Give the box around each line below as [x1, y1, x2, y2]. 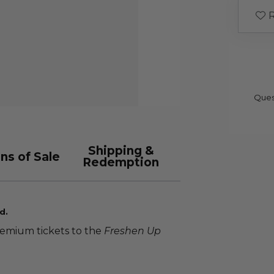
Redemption [83, 155, 160, 169]
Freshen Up [104, 225, 161, 237]
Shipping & [87, 144, 154, 158]
